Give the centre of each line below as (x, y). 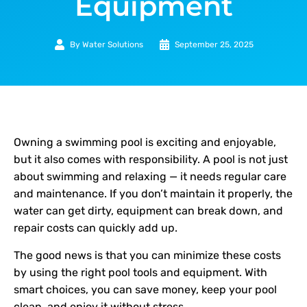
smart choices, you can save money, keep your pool (145, 289)
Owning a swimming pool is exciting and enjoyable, (145, 143)
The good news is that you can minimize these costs (147, 255)
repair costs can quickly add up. (96, 228)
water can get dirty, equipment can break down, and (148, 211)
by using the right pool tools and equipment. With (140, 272)
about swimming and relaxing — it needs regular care (150, 177)
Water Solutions (111, 45)
